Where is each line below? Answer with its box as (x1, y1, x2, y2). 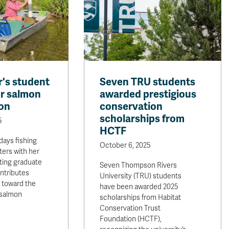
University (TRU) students (100, 172, 182, 180)
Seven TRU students (100, 76, 196, 88)
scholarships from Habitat (100, 193, 181, 202)
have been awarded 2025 (100, 182, 178, 191)
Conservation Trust (100, 204, 161, 213)
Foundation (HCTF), (100, 215, 162, 223)
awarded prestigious (100, 88, 197, 101)
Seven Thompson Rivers (100, 161, 177, 170)
